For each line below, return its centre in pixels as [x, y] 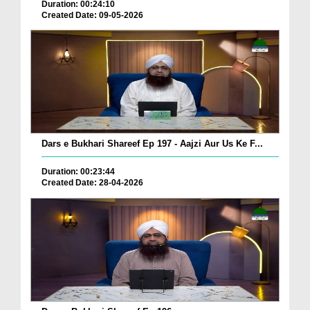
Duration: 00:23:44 [78, 172]
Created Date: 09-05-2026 [92, 15]
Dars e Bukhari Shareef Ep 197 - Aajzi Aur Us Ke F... [152, 144]
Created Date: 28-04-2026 [92, 183]
